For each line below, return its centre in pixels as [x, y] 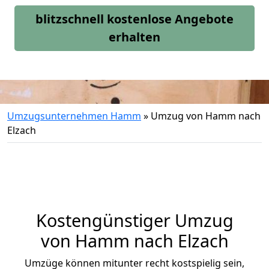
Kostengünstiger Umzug [134, 220]
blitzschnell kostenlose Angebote [134, 19]
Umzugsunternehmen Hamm [74, 116]
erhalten [134, 37]
